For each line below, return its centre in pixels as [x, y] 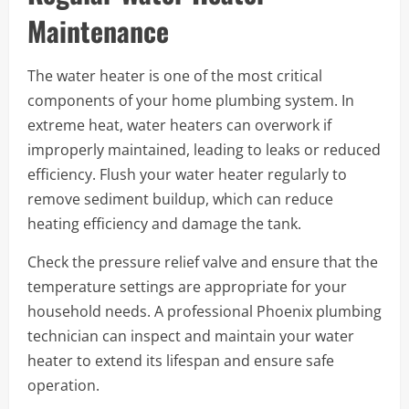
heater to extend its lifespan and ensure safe [181, 360]
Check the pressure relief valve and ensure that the [203, 262]
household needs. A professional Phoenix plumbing [204, 311]
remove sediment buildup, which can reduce [180, 199]
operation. [63, 385]
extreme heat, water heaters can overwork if [179, 125]
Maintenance [98, 30]
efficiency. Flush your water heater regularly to [187, 174]
